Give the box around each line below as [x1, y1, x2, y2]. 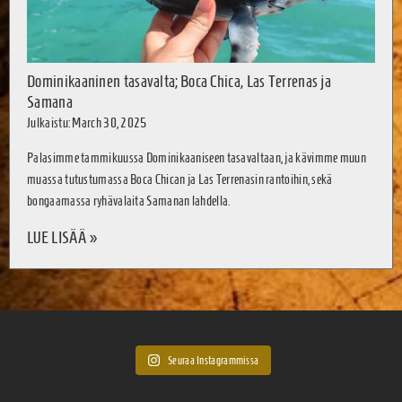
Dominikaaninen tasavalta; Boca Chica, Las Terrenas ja [27, 72, 332, 92]
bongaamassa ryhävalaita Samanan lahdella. [27, 192, 232, 208]
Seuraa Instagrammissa [168, 354, 259, 368]
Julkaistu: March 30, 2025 [27, 115, 147, 131]
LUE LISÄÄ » [27, 228, 99, 248]
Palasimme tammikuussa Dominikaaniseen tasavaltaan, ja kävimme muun [27, 149, 366, 165]
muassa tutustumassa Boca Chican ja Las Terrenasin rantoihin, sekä [27, 170, 333, 187]
